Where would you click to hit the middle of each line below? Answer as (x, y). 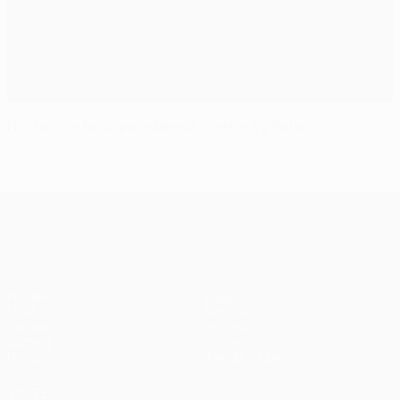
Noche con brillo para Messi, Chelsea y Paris (156, 126)
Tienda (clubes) (250, 357)
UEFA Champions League (231, 206)
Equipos (228, 296)
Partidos (31, 296)
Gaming (29, 342)
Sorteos (30, 326)
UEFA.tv (30, 311)
